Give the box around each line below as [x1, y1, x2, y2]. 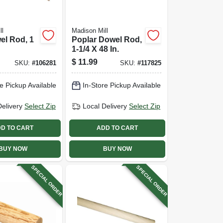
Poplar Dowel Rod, [72, 35, 142, 44]
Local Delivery [83, 102, 127, 110]
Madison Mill [72, 27, 109, 34]
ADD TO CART [97, 124, 138, 131]
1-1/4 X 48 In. [72, 44, 119, 53]
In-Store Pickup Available [83, 81, 161, 89]
